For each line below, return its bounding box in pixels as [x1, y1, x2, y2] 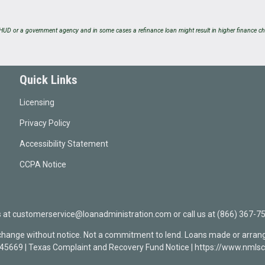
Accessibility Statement [20, 139, 109, 148]
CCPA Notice [20, 160, 67, 169]
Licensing [20, 98, 55, 107]
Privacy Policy [20, 118, 71, 128]
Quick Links [20, 73, 78, 88]
